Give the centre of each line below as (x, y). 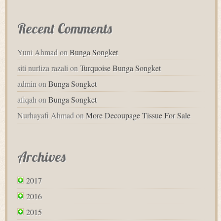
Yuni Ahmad (37, 52)
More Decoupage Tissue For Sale (138, 115)
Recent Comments (65, 29)
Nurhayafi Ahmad (46, 115)
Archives (41, 157)
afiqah (27, 100)
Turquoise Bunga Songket (120, 68)
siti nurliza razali (43, 68)
